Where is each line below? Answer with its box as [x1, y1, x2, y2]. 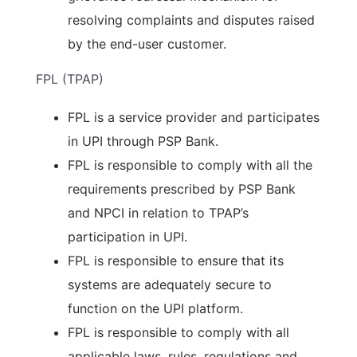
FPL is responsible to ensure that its [68, 253, 284, 269]
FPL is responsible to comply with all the [68, 157, 312, 173]
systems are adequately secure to [68, 277, 272, 292]
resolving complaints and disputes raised [68, 12, 315, 28]
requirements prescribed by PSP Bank [68, 181, 296, 197]
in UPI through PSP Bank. [68, 133, 218, 149]
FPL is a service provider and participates [68, 109, 320, 125]
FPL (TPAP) [36, 71, 104, 87]
